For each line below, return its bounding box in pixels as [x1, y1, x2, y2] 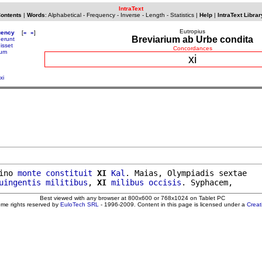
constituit [46, 168, 92, 178]
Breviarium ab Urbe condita [132, 35, 253, 44]
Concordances [173, 45, 212, 51]
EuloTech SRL [60, 201, 99, 208]
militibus [46, 177, 88, 187]
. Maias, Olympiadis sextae [125, 168, 247, 178]
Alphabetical [47, 12, 81, 18]
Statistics [170, 12, 194, 18]
